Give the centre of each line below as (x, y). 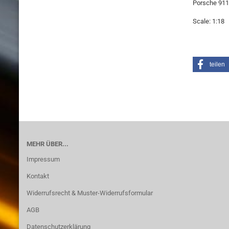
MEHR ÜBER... (48, 144)
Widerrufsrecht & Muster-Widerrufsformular (90, 193)
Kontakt (38, 176)
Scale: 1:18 (209, 21)
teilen (217, 64)
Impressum (43, 159)
